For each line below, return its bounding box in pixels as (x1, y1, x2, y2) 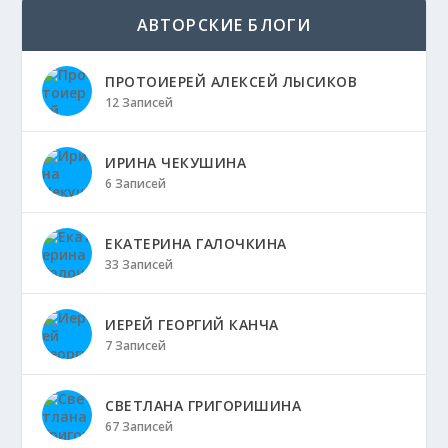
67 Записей (105, 418, 174, 436)
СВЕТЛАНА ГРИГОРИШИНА (105, 396, 302, 416)
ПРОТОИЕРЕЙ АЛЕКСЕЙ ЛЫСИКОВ (105, 72, 358, 92)
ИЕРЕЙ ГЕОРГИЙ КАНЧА (105, 315, 279, 335)
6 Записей (105, 175, 167, 193)
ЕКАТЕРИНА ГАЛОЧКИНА (105, 234, 287, 254)
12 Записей (105, 94, 174, 112)
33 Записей (105, 256, 174, 274)
